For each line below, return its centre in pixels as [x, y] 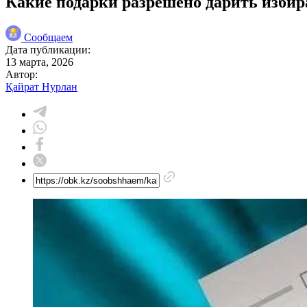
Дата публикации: [48, 49]
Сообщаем [48, 37]
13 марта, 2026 [39, 62]
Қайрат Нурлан [41, 86]
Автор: [22, 74]
